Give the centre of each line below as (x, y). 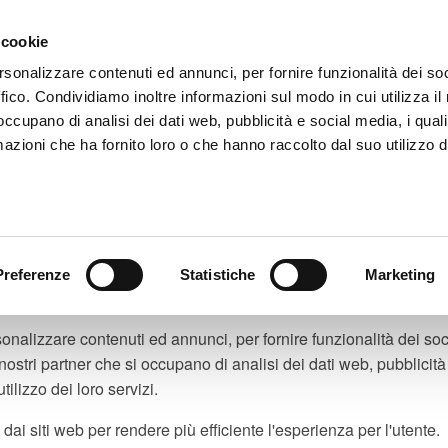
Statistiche (218, 274)
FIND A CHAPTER (339, 94)
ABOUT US (220, 94)
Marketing (400, 274)
